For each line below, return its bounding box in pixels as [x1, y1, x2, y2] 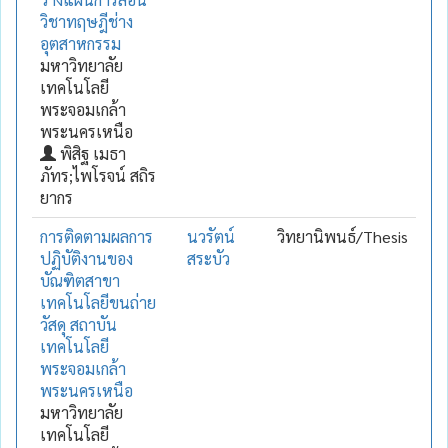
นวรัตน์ [187, 225, 235, 247]
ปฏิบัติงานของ [40, 247, 133, 269]
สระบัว [187, 247, 230, 269]
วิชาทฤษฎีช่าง [40, 10, 133, 32]
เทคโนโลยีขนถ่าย [40, 291, 156, 313]
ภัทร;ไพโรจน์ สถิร [40, 164, 156, 186]
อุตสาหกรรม [40, 32, 121, 54]
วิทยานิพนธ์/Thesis [277, 225, 408, 247]
